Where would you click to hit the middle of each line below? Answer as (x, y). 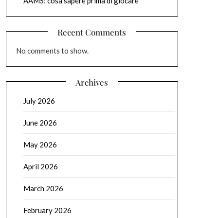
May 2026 (40, 145)
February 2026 (47, 210)
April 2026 (40, 166)
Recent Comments (92, 32)
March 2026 (43, 188)
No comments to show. (52, 51)
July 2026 (39, 101)
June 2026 (40, 123)
